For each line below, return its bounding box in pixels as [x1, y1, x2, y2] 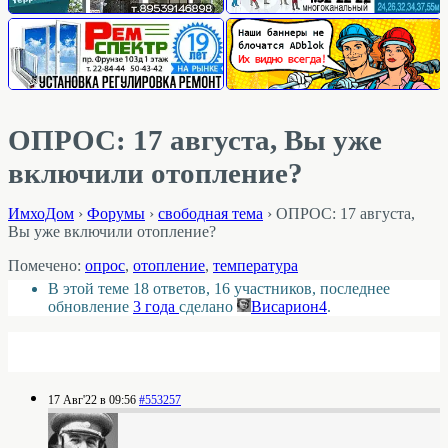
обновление [48, 298, 133, 316]
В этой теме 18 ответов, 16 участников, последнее [48, 280, 390, 298]
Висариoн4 [251, 298, 327, 316]
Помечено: [8, 256, 85, 274]
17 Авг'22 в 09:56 [48, 392, 136, 407]
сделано [179, 298, 237, 316]
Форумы [87, 205, 145, 223]
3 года [133, 298, 179, 316]
